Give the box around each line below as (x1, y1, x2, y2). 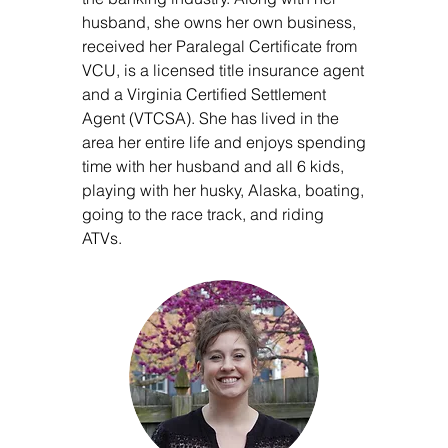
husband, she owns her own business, (82, 12, 356, 32)
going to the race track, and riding (82, 204, 324, 224)
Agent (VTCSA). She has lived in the (82, 108, 339, 128)
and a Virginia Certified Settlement (82, 84, 326, 104)
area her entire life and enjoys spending (82, 132, 366, 152)
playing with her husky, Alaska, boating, (82, 180, 364, 200)
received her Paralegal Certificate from (82, 36, 357, 56)
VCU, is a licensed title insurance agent (82, 60, 364, 80)
